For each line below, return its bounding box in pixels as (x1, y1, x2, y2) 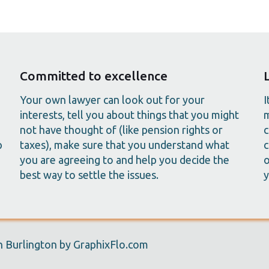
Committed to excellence (19, 68, 168, 83)
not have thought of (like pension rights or (19, 124, 223, 136)
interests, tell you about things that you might (19, 109, 239, 121)
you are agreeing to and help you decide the (19, 154, 229, 166)
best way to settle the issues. (19, 169, 159, 181)
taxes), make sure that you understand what (19, 139, 229, 151)
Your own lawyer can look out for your (19, 94, 205, 106)
